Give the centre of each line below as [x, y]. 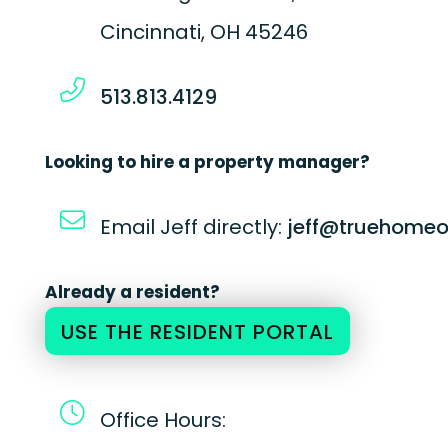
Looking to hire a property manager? [207, 162]
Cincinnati [150, 32]
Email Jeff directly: [193, 227]
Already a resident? [132, 292]
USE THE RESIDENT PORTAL [197, 332]
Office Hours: [162, 420]
